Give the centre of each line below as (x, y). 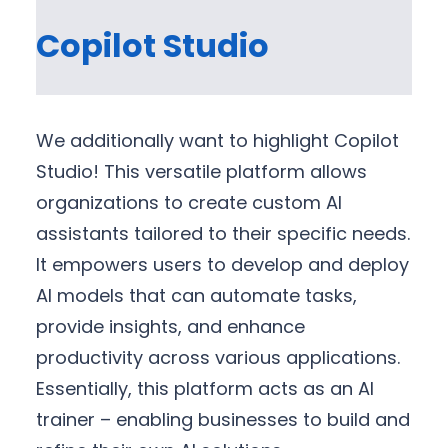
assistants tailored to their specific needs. (223, 233)
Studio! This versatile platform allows (201, 171)
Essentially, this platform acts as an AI (205, 388)
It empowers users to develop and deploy (222, 264)
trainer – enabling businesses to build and (223, 419)
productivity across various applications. (218, 357)
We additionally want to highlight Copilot (217, 140)
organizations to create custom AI (189, 202)
